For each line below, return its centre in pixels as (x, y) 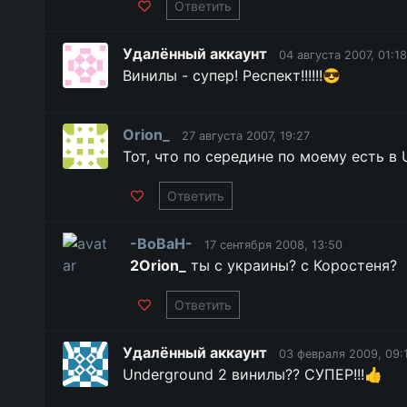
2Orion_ (158, 265)
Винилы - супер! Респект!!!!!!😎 (232, 75)
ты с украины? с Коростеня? (291, 265)
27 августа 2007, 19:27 (246, 136)
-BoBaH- (161, 243)
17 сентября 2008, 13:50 (273, 245)
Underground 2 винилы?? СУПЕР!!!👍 (253, 374)
